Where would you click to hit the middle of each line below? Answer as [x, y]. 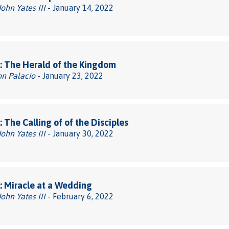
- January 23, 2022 [69, 76]
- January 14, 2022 [79, 8]
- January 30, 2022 [79, 133]
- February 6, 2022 [79, 196]
